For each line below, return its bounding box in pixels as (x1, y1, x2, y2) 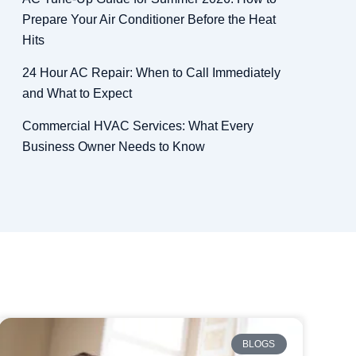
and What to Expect (21, 87, 132, 100)
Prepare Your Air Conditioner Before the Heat (21, 13, 276, 26)
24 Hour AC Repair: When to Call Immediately (21, 66, 281, 79)
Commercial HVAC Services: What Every (21, 119, 253, 133)
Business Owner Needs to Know (21, 140, 205, 153)
